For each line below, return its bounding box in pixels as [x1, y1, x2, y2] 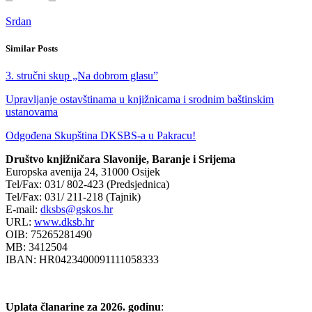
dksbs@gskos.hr [40, 203, 113, 216]
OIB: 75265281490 [6, 228, 92, 241]
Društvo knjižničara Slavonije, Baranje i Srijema [6, 153, 235, 166]
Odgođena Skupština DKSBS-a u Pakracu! [6, 130, 196, 142]
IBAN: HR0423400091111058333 [6, 253, 159, 266]
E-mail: [6, 203, 40, 216]
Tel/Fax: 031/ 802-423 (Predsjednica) [6, 178, 169, 191]
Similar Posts [6, 42, 58, 54]
